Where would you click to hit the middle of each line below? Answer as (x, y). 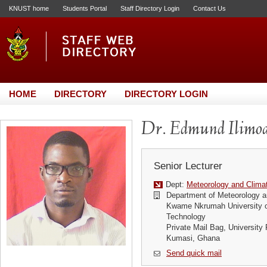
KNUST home (29, 8)
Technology (186, 217)
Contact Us (209, 8)
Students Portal (85, 8)
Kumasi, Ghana (193, 238)
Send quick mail (194, 253)
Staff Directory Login (150, 8)
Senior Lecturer (188, 166)
